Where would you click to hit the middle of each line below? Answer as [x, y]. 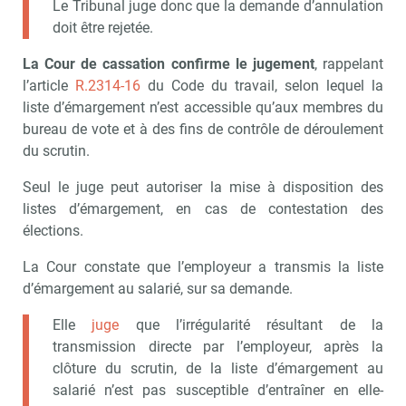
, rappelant [349, 63]
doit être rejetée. [103, 27]
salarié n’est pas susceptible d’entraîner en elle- [218, 390]
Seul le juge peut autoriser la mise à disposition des [203, 187]
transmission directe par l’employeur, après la [218, 346]
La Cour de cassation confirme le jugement [169, 63]
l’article [49, 85]
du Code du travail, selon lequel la [262, 85]
